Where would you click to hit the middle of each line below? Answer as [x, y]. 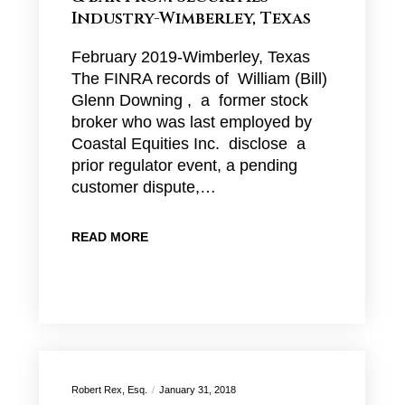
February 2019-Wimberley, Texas [190, 57]
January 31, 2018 [197, 390]
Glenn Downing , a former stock [189, 100]
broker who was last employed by [191, 122]
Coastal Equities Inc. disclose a [188, 144]
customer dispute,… [143, 187]
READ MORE [109, 237]
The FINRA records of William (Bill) [199, 79]
